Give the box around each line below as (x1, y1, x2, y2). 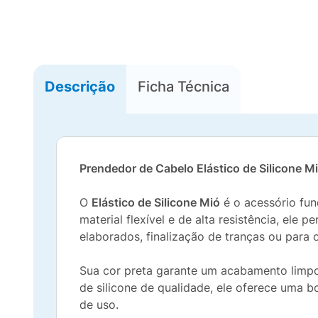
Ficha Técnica (138, 77, 229, 95)
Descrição (45, 77, 115, 95)
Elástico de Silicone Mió (92, 195, 220, 209)
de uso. (79, 297, 119, 312)
